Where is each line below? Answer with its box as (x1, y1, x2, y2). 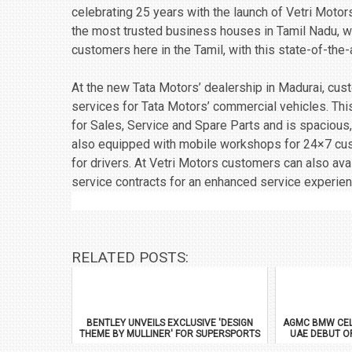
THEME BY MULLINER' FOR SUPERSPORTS (79, 328, 261, 339)
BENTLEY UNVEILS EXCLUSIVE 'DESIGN (86, 317, 254, 328)
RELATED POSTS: (71, 247, 189, 266)
